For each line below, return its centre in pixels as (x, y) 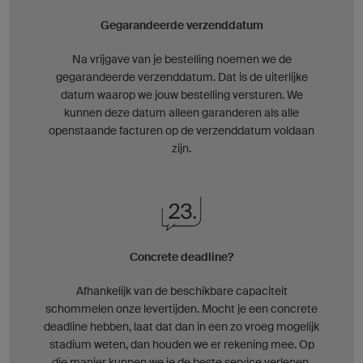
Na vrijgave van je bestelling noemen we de (181, 59)
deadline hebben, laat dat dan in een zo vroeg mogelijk (181, 326)
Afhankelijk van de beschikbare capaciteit (181, 290)
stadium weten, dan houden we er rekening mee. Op (181, 344)
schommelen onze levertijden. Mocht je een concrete (181, 308)
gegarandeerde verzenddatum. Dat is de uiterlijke (181, 77)
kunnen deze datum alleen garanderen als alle (181, 112)
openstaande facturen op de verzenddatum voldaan (181, 130)
